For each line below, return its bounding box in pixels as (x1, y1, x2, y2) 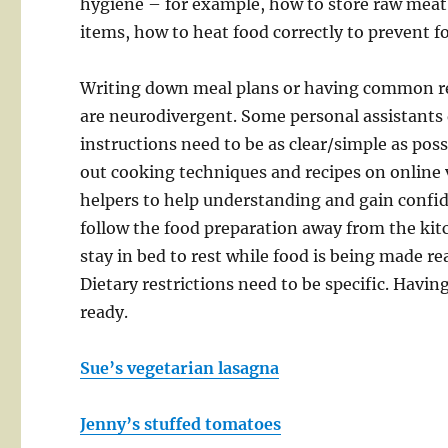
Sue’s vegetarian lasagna (80, 358, 280, 379)
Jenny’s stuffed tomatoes (80, 414, 282, 435)
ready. (80, 302, 129, 323)
